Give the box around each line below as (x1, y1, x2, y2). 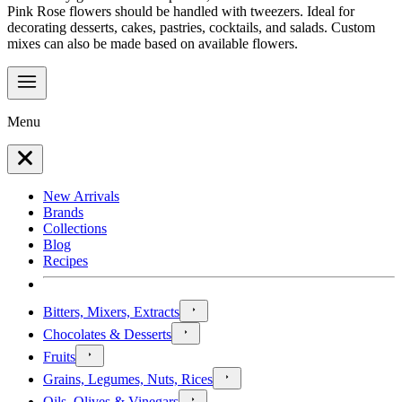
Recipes (43, 252, 88, 268)
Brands (43, 204, 83, 220)
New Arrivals (43, 188, 119, 204)
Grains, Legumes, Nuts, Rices (43, 371, 213, 387)
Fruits (43, 348, 75, 364)
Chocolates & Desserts (43, 326, 171, 342)
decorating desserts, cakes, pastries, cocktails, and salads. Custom (7, 19, 375, 35)
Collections (43, 220, 107, 236)
